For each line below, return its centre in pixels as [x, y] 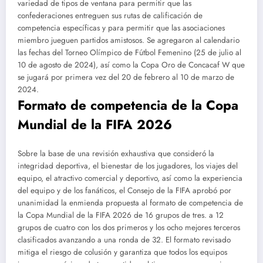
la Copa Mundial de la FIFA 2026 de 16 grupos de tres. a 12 [121, 215]
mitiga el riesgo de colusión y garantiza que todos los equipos [122, 252]
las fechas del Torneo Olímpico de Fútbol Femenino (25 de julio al [129, 52]
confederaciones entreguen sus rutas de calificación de [110, 15]
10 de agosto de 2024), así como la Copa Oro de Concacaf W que [131, 65]
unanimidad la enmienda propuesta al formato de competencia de [130, 203]
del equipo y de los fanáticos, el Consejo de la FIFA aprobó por [124, 191]
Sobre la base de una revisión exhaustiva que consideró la [116, 154]
